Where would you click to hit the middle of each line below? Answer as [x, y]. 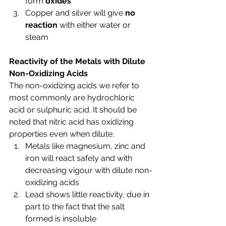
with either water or [95, 25]
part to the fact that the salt [76, 207]
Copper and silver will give [75, 13]
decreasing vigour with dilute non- [89, 170]
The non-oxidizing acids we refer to [75, 86]
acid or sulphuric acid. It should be [74, 110]
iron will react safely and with [80, 158]
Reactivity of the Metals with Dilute [78, 61]
